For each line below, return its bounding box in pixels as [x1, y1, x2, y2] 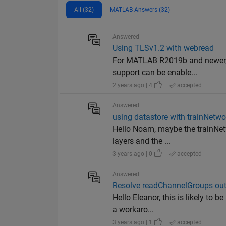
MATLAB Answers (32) [110, 6, 170, 14]
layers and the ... [112, 136, 171, 146]
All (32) [74, 6, 94, 14]
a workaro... [112, 205, 154, 215]
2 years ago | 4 [112, 82, 154, 89]
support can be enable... [112, 68, 198, 78]
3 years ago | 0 [112, 150, 154, 158]
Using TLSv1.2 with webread [112, 43, 214, 53]
